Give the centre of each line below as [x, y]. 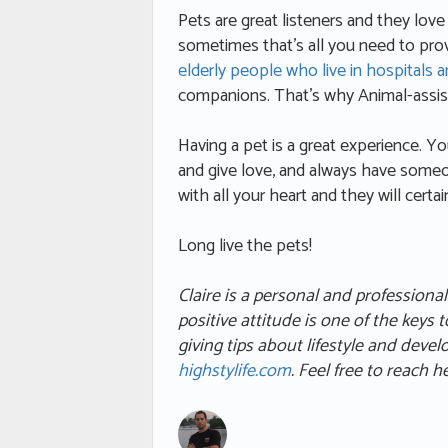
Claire [199, 296]
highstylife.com [234, 371]
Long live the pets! [249, 246]
